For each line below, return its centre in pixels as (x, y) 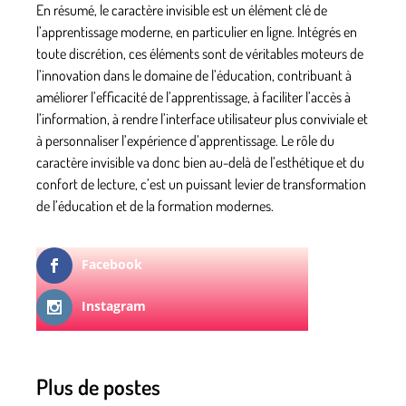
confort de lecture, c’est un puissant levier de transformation (201, 184)
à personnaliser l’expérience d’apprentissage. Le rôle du (185, 140)
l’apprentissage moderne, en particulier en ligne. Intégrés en (197, 31)
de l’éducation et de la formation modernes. (155, 205)
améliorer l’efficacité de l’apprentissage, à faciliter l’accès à (193, 97)
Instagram (114, 305)
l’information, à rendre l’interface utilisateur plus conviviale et (202, 118)
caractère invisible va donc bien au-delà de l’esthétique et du (200, 162)
